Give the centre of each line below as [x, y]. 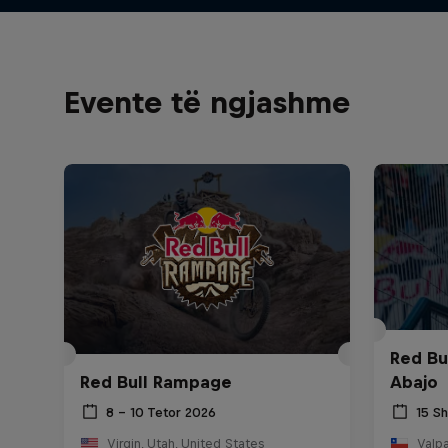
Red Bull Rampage [156, 382]
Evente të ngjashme [207, 102]
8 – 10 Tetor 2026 [161, 412]
